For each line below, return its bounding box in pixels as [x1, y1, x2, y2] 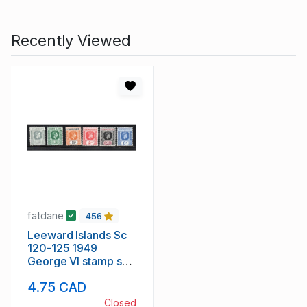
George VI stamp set [27, 254, 132, 269]
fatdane [27, 208, 66, 222]
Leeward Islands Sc [27, 228, 127, 243]
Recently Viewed [11, 31, 131, 49]
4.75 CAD [27, 279, 87, 296]
